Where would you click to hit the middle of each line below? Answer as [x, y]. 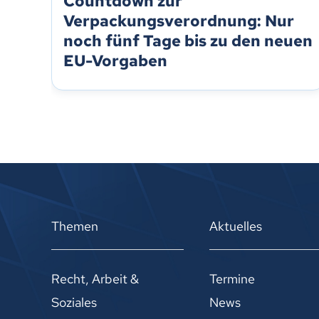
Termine [232, 278]
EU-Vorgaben [115, 61]
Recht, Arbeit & [95, 278]
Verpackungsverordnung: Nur [179, 21]
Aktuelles [236, 226]
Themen [75, 226]
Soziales [74, 302]
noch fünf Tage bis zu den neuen [188, 41]
